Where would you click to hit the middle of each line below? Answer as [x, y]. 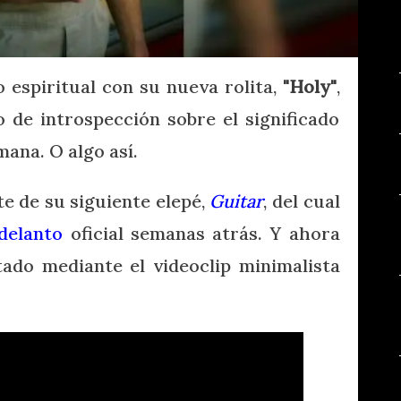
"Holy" [309, 86]
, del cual [302, 200]
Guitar [237, 200]
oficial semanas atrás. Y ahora [201, 233]
